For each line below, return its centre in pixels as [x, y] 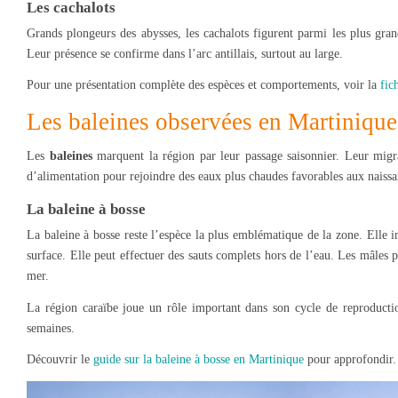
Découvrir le [60, 360]
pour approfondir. [350, 360]
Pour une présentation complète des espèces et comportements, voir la [203, 85]
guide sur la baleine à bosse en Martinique [199, 360]
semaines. [51, 328]
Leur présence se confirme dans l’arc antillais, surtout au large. [185, 53]
